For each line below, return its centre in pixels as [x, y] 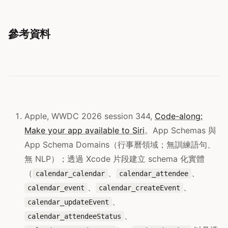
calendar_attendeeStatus [74, 217]
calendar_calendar [70, 174]
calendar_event [56, 188]
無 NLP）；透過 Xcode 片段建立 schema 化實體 [115, 159]
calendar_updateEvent [68, 202]
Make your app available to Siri [84, 131]
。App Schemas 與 [180, 131]
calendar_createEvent [139, 188]
